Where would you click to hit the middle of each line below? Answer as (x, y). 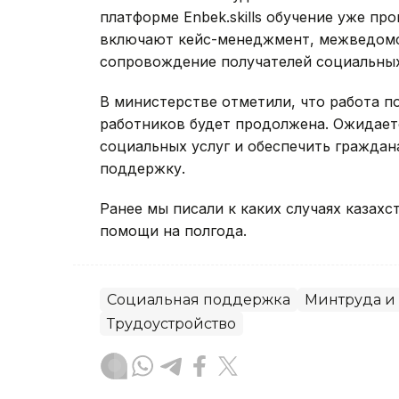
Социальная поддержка (199, 299)
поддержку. (142, 168)
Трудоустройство (171, 323)
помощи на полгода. (173, 230)
